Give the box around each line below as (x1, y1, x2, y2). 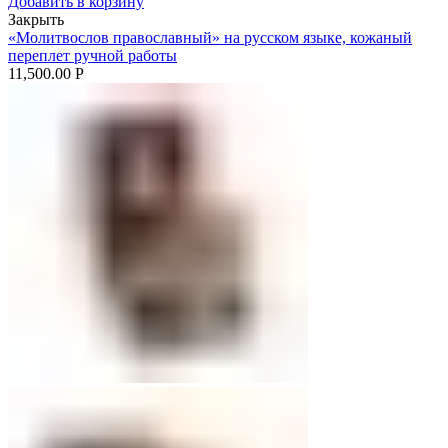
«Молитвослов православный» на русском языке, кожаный (8, 28, 412, 46)
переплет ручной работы (8, 46, 177, 64)
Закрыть (8, 10, 64, 28)
